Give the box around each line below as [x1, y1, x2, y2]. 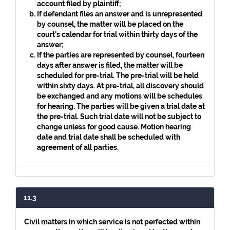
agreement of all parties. [37, 143, 119, 151]
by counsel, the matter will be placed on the [37, 20, 183, 28]
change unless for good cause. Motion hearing [37, 123, 191, 131]
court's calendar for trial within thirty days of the [37, 30, 198, 39]
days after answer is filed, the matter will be [37, 61, 183, 69]
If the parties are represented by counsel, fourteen [37, 51, 204, 59]
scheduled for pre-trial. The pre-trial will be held [37, 71, 199, 80]
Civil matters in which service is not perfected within [24, 218, 200, 226]
